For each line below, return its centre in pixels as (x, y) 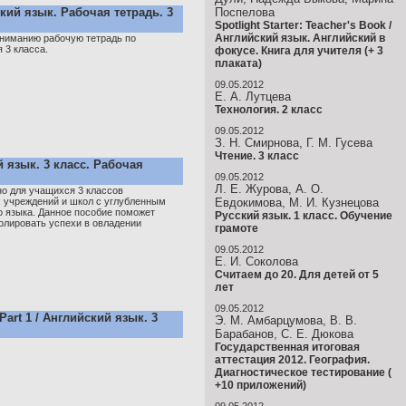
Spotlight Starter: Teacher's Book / (303, 25)
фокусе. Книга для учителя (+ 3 (299, 51)
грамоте (237, 228)
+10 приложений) (261, 385)
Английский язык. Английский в (300, 38)
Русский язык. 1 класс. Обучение (304, 216)
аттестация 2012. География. (292, 360)
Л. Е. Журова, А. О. (269, 189)
